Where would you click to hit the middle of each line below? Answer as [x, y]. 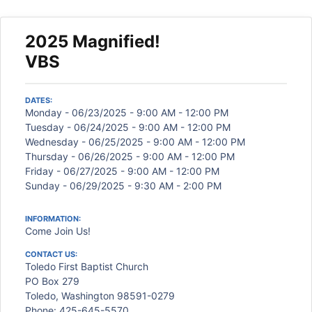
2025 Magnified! [93, 41]
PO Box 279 [52, 281]
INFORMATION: [53, 219]
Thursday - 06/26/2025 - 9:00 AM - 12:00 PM [130, 156]
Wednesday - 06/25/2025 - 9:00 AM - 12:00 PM [135, 142]
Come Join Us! [58, 231]
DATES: [39, 100]
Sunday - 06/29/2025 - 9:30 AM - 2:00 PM [123, 186]
